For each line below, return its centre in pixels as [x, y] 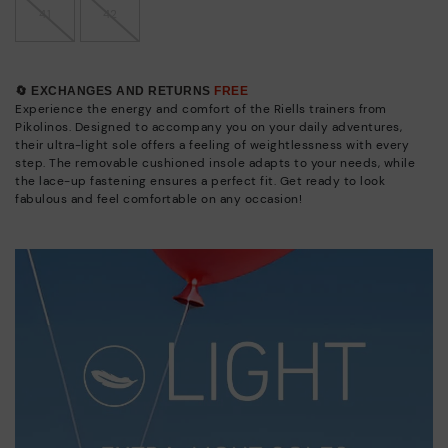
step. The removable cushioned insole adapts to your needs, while [215, 162]
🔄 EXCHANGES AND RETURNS [114, 90]
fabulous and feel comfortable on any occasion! [158, 198]
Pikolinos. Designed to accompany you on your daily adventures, [208, 126]
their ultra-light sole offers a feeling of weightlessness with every [212, 144]
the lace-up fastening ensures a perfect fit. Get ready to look [200, 180]
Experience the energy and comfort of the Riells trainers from [201, 108]
